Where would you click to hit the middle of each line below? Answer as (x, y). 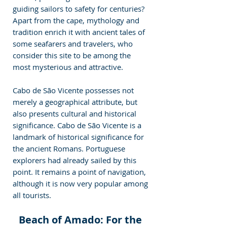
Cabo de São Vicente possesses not (74, 90)
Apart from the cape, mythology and (77, 21)
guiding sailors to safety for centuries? (80, 9)
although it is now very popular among (81, 184)
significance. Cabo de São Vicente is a (78, 125)
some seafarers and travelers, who (74, 44)
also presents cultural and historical (75, 114)
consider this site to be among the (73, 55)
